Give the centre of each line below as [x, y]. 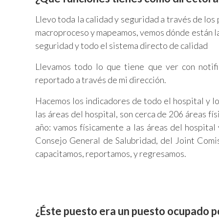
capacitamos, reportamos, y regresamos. [111, 154]
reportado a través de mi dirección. [101, 80]
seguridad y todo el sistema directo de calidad [121, 46]
